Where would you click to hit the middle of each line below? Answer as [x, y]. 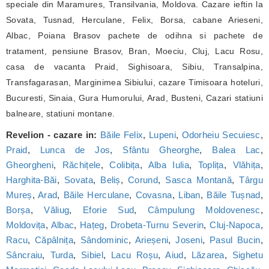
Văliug [57, 210]
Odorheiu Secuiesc [221, 135]
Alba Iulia [168, 165]
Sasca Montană [199, 180]
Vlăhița [246, 165]
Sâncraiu [24, 255]
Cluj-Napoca [235, 225]
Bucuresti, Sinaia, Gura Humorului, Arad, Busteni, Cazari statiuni [134, 98]
